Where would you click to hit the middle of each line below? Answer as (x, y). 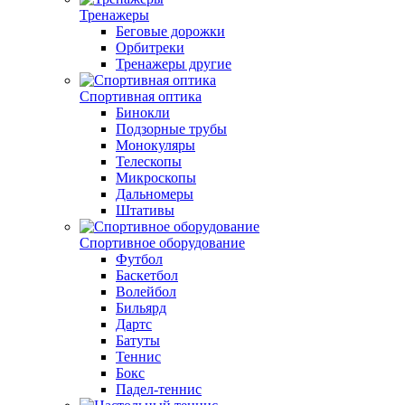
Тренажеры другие (174, 64)
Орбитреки (150, 47)
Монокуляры (155, 145)
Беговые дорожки (170, 31)
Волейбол (146, 292)
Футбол (139, 259)
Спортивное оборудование (162, 243)
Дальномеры (155, 194)
